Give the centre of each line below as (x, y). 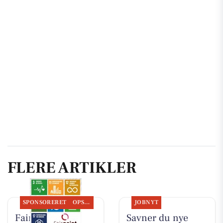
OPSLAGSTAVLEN (87, 203)
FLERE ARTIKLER (72, 167)
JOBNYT (146, 203)
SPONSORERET (45, 203)
